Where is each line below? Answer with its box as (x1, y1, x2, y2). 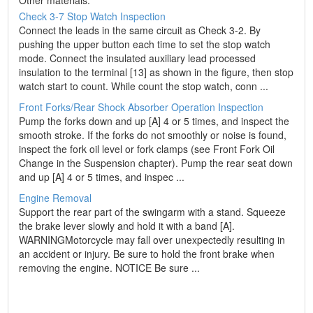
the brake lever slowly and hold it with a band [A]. (19, 219, 235, 233)
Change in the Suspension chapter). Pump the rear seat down (19, 156, 293, 170)
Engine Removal (19, 191, 92, 205)
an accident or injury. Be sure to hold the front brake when (19, 247, 275, 261)
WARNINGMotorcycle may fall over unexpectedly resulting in (19, 233, 286, 247)
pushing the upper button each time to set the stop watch (19, 37, 271, 51)
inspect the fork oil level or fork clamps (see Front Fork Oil (19, 142, 275, 156)
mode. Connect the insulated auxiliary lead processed (19, 51, 256, 65)
